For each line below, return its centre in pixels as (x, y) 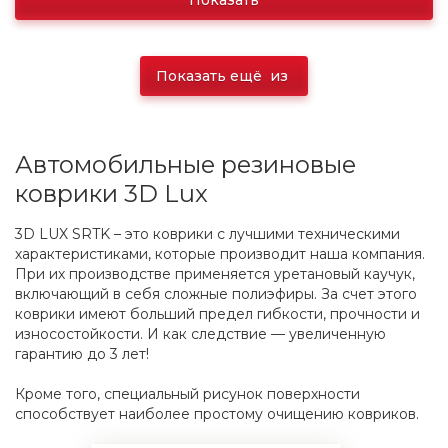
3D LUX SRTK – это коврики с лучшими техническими (207, 234)
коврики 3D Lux (111, 193)
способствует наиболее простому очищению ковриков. (217, 414)
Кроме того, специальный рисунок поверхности (187, 394)
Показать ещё (211, 76)
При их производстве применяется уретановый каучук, (215, 274)
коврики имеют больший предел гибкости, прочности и (217, 314)
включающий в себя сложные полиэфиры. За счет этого (216, 294)
